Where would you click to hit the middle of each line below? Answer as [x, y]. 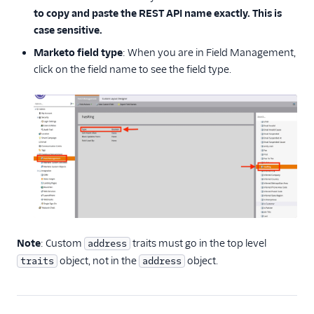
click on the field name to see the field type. [132, 69]
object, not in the [98, 261]
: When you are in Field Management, [209, 52]
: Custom [62, 244]
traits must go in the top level [198, 244]
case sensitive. [68, 30]
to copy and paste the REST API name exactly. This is [158, 13]
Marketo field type [78, 52]
